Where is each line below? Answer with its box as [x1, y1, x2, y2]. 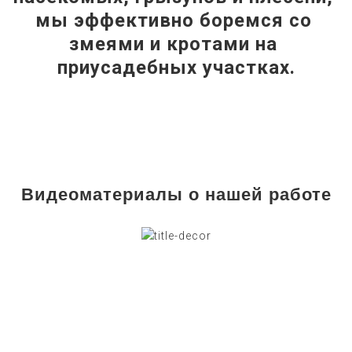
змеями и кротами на [69, 32, 277, 55]
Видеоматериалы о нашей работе [20, 184, 332, 204]
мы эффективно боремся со [35, 9, 312, 31]
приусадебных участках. [57, 56, 295, 79]
